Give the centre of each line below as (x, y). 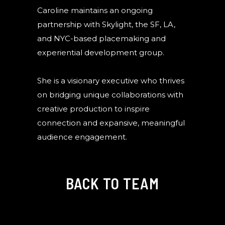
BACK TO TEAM (113, 183)
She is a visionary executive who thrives (111, 80)
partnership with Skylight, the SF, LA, (106, 24)
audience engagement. (82, 137)
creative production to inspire (93, 108)
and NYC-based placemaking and (101, 38)
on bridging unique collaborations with (110, 94)
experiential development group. (101, 52)
